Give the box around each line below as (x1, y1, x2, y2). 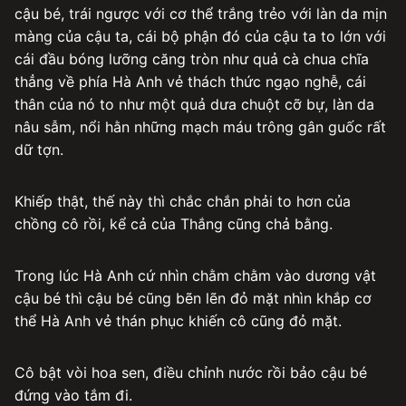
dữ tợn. (14, 140, 63, 159)
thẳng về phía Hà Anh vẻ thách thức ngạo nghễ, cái (14, 72, 366, 91)
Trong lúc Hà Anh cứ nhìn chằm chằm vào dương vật (14, 266, 376, 285)
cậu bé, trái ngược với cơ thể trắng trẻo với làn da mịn (14, 4, 387, 23)
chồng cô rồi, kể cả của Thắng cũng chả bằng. (14, 214, 333, 233)
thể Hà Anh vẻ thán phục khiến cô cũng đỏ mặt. (14, 311, 342, 330)
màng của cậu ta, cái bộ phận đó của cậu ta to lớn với (14, 26, 386, 45)
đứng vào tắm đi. (14, 385, 132, 404)
